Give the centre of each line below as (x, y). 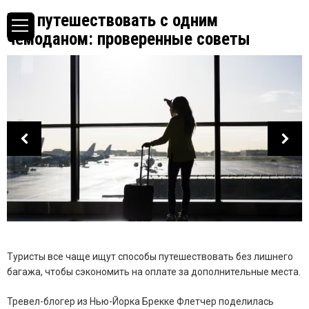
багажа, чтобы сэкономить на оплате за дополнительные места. (154, 272)
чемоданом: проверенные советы (129, 39)
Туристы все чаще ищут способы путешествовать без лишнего (150, 257)
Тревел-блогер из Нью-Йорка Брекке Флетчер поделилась (140, 302)
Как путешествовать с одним (112, 20)
